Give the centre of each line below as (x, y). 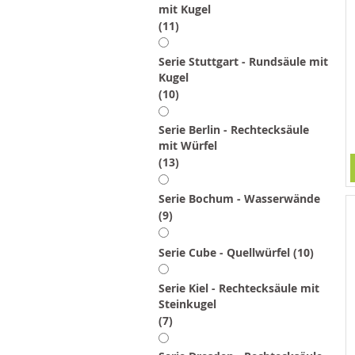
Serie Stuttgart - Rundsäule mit (243, 61)
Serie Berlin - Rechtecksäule (234, 129)
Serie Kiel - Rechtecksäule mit (239, 288)
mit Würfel (188, 145)
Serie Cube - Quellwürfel (224, 252)
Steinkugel (187, 303)
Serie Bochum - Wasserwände (239, 199)
